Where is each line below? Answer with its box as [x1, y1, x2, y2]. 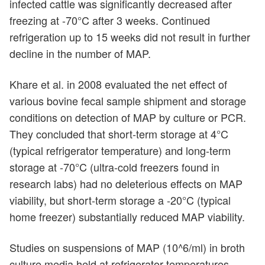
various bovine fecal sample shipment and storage [9, 93, 246, 109]
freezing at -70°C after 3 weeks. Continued [9, 12, 210, 28]
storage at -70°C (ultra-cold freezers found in [9, 159, 219, 175]
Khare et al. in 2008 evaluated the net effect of [9, 76, 227, 92]
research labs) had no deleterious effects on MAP [9, 176, 243, 192]
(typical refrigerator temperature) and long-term [9, 143, 231, 159]
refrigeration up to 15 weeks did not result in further [9, 29, 250, 45]
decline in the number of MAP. [9, 46, 151, 62]
